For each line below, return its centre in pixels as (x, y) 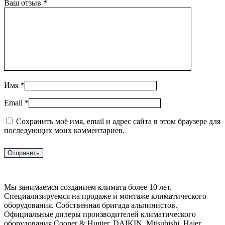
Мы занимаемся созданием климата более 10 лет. (88, 187)
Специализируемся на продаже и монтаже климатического (105, 196)
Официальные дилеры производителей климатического (100, 214)
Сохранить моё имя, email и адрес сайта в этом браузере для (118, 122)
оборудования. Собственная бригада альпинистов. (91, 205)
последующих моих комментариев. (64, 131)
